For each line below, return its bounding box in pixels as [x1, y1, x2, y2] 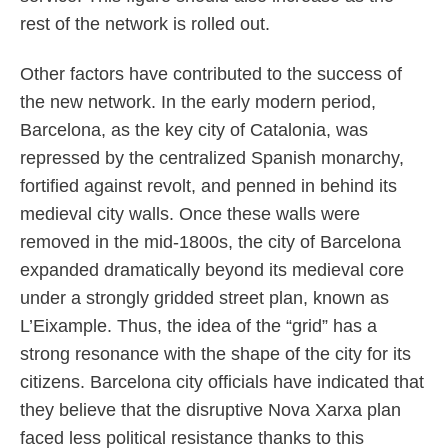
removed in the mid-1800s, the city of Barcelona [19, 232, 401, 253]
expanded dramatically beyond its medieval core [19, 260, 404, 281]
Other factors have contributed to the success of [19, 64, 402, 85]
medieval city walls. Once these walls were [19, 204, 360, 225]
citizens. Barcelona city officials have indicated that [19, 372, 424, 393]
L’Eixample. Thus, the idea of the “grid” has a [19, 316, 377, 337]
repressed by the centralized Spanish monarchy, [19, 148, 404, 169]
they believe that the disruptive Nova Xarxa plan [19, 400, 401, 421]
